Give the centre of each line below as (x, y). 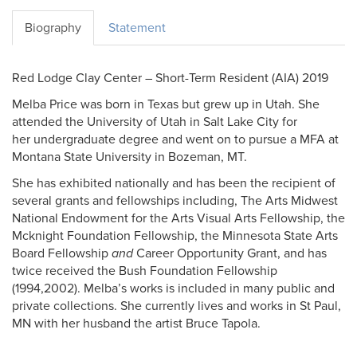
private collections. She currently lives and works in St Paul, (177, 306)
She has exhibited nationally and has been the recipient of (174, 183)
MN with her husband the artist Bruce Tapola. (136, 324)
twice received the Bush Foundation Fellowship (145, 271)
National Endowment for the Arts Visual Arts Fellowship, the (178, 218)
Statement (137, 28)
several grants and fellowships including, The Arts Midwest (175, 201)
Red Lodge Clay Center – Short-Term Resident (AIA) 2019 (170, 78)
